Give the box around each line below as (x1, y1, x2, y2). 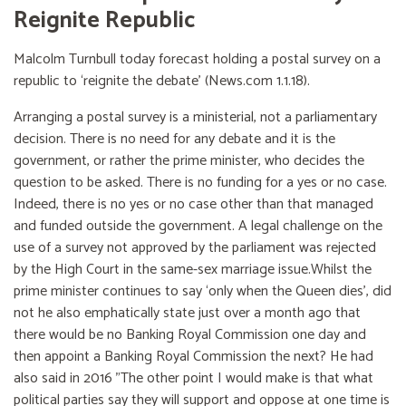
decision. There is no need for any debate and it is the (14, 127, 335, 152)
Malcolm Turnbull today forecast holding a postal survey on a (14, 47, 381, 72)
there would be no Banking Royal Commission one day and (14, 323, 366, 348)
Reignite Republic (14, 2, 195, 41)
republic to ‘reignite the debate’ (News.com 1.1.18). (14, 69, 310, 94)
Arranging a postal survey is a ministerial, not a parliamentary (14, 105, 377, 130)
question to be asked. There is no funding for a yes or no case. (14, 170, 387, 196)
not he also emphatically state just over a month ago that (14, 301, 361, 326)
